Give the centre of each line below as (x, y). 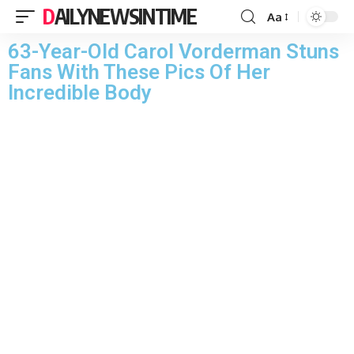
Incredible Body (80, 92)
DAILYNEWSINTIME (125, 16)
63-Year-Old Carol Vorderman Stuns (173, 51)
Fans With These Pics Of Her (139, 72)
